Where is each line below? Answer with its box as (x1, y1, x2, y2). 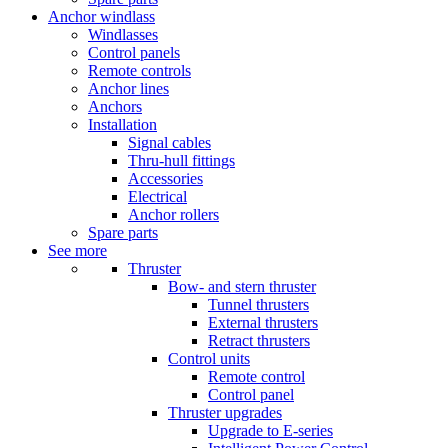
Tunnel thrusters (208, 296, 309, 313)
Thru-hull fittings (128, 152, 235, 169)
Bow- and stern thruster (168, 278, 316, 295)
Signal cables (128, 134, 211, 151)
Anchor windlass (48, 8, 155, 25)
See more (48, 242, 107, 259)
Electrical (128, 188, 187, 205)
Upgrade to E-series (208, 422, 333, 439)
